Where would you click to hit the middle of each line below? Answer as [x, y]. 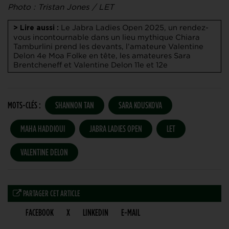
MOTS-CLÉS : [24, 105]
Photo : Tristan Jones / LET [61, 7]
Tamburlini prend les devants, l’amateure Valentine [108, 47]
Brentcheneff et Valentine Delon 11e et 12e [90, 65]
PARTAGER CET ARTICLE [51, 193]
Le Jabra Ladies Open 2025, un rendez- [135, 28]
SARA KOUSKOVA [140, 105]
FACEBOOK [40, 212]
